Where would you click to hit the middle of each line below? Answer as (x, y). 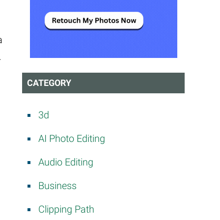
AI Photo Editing (72, 138)
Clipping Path (66, 209)
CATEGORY (49, 82)
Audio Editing (66, 162)
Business (57, 185)
